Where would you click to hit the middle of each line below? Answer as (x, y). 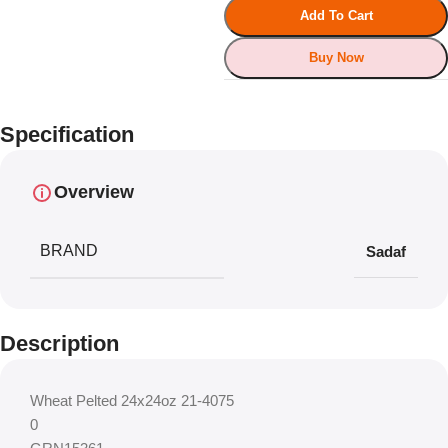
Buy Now (336, 57)
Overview (94, 192)
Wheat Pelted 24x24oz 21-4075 (132, 400)
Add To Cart (336, 15)
